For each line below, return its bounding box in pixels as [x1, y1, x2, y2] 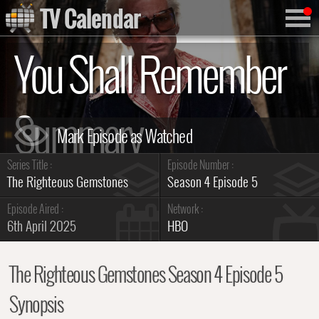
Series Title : [7, 156, 52, 173]
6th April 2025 [7, 215, 76, 236]
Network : [167, 200, 203, 217]
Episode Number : [167, 156, 234, 173]
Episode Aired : [7, 200, 63, 217]
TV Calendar [40, 1, 141, 35]
